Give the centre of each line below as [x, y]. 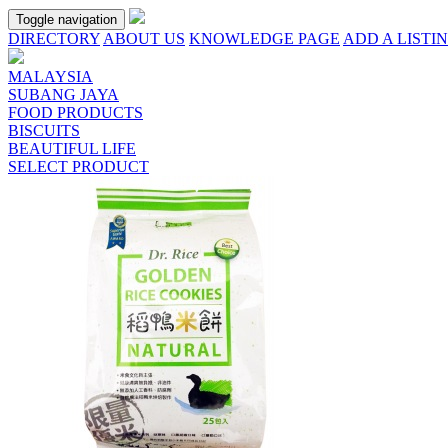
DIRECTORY [54, 38]
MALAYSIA [50, 76]
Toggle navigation [66, 19]
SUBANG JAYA [63, 94]
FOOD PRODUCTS [75, 112]
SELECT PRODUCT [78, 166]
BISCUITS [44, 130]
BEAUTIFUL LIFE [72, 148]
